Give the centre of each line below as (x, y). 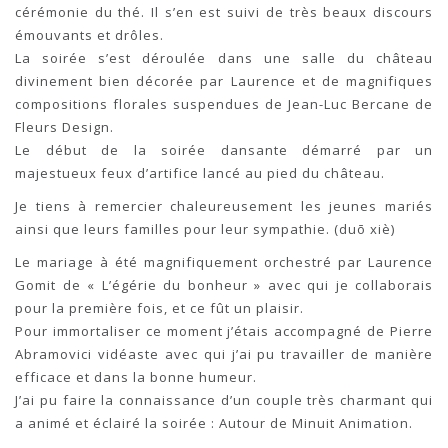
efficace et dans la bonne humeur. (136, 377)
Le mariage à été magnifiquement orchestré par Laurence (224, 262)
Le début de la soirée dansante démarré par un (224, 150)
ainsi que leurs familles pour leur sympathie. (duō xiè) (205, 229)
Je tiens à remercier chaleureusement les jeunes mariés (224, 206)
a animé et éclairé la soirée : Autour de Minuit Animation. (214, 423)
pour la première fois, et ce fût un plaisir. (159, 308)
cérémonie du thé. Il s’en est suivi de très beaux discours (224, 12)
